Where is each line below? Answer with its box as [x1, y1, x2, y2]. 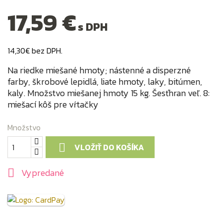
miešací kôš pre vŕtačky [7, 97, 99, 111]
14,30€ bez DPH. [7, 44, 62, 56]
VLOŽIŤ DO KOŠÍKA [74, 141, 145, 153]
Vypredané [19, 166, 64, 179]
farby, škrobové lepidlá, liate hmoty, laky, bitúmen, [7, 74, 202, 88]
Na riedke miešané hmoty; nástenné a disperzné [7, 63, 191, 77]
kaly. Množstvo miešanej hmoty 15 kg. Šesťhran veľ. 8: [7, 86, 210, 100]
